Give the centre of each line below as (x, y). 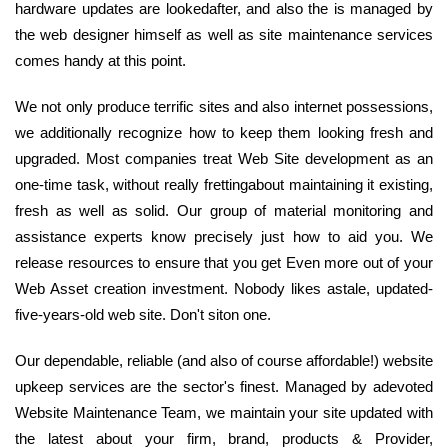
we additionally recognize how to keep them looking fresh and (224, 133)
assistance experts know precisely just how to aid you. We (224, 237)
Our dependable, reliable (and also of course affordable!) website (224, 361)
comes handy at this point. (100, 61)
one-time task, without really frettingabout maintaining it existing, (224, 185)
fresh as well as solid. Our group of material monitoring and (224, 211)
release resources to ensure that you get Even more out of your (224, 263)
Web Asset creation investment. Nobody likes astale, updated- (224, 289)
